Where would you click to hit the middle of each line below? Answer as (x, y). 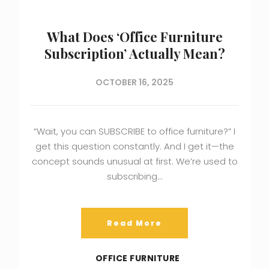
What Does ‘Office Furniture (134, 36)
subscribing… (134, 176)
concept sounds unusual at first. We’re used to (134, 161)
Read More (134, 223)
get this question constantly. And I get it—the (134, 146)
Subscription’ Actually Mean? (134, 53)
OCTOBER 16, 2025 (134, 82)
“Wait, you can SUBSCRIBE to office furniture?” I (134, 131)
